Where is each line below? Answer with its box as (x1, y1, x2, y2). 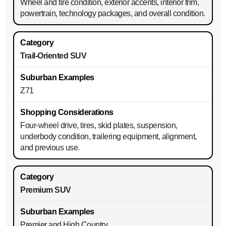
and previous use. (20, 143, 80, 152)
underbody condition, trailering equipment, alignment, (20, 132, 197, 141)
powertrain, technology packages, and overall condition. (20, 9, 205, 18)
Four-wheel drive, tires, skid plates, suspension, (20, 121, 178, 130)
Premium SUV (20, 186, 71, 195)
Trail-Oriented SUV (20, 51, 86, 61)
